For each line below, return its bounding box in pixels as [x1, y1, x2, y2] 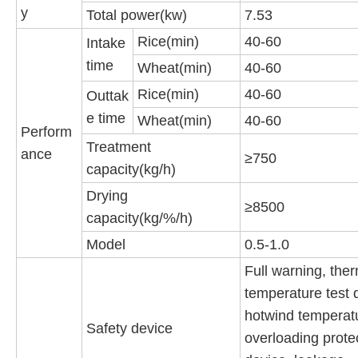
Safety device [86, 320, 173, 337]
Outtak [86, 88, 129, 105]
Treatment [86, 139, 151, 156]
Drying [86, 188, 128, 205]
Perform [21, 124, 72, 141]
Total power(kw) [86, 7, 187, 24]
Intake [86, 35, 125, 52]
